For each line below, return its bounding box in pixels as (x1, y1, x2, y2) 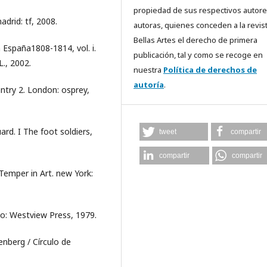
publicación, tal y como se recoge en (133, 49, 263, 60)
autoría (133, 79, 164, 90)
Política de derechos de (163, 64, 257, 75)
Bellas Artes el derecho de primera (133, 35, 257, 45)
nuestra (133, 64, 163, 75)
